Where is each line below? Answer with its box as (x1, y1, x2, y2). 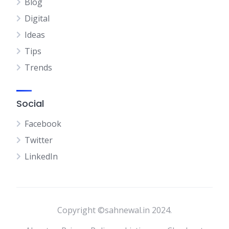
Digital (25, 13, 50, 24)
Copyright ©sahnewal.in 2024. (57, 204, 172, 216)
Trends (25, 62, 52, 73)
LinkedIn (25, 151, 58, 162)
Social (16, 97, 44, 110)
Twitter (25, 134, 53, 146)
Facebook (25, 118, 61, 129)
